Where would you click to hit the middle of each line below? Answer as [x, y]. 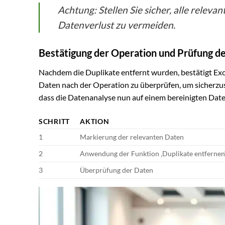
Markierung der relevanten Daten [132, 137]
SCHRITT [54, 121]
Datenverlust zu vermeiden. [117, 25]
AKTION [95, 121]
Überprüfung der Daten [117, 170]
